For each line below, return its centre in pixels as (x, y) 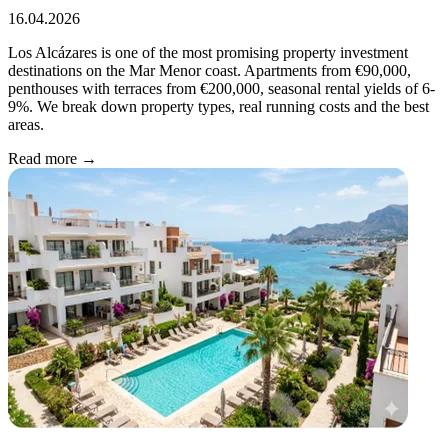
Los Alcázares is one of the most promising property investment (208, 53)
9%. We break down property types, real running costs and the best (218, 107)
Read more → (52, 159)
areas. (26, 125)
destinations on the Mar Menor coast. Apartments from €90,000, (209, 71)
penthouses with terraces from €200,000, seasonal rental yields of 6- (221, 89)
